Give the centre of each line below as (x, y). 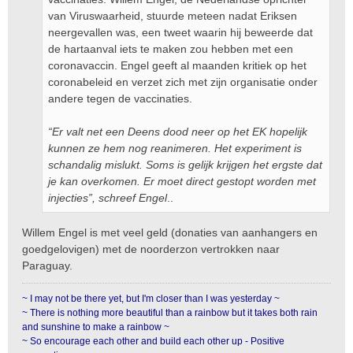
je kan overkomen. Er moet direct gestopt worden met (182, 181)
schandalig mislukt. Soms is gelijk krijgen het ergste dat (185, 165)
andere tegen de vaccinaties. (120, 98)
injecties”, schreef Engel (108, 198)
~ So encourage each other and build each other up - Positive (153, 341)
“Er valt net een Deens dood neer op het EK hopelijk (178, 132)
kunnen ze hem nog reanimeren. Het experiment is (175, 148)
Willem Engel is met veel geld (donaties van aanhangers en (170, 232)
